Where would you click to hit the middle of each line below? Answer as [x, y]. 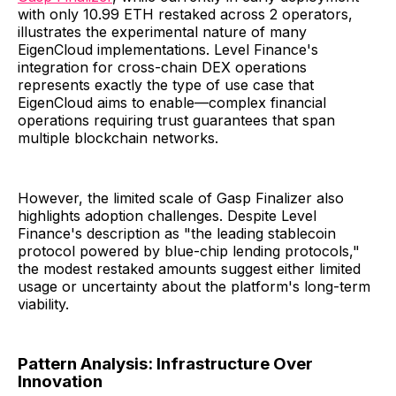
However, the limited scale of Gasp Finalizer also [181, 198]
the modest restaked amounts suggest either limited [189, 269]
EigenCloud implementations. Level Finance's [168, 50]
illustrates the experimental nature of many [162, 32]
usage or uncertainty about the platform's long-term [194, 287]
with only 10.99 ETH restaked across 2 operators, [185, 15]
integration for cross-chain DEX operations [162, 68]
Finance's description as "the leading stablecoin [177, 234]
